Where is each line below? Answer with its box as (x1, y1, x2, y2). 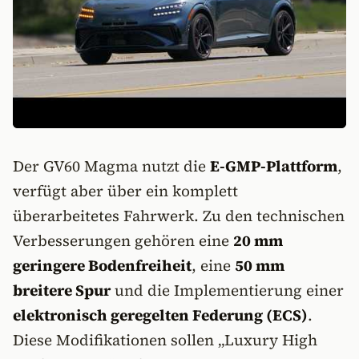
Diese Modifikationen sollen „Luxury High (13, 329, 317, 350)
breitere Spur (13, 280, 111, 301)
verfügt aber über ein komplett (13, 180, 238, 201)
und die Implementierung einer (111, 280, 344, 301)
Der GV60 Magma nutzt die (13, 155, 210, 176)
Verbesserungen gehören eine (13, 230, 233, 251)
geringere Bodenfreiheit (13, 255, 192, 276)
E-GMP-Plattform (210, 155, 337, 176)
